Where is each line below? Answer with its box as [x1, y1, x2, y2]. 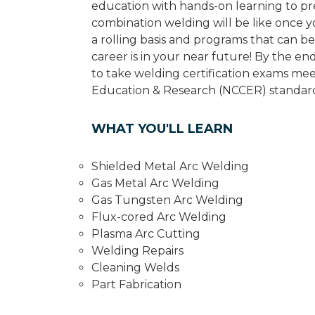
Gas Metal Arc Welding [91, 176, 219, 190]
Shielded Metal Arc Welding [91, 159, 249, 173]
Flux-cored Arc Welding [91, 210, 226, 224]
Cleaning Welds [91, 260, 179, 274]
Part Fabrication [91, 277, 181, 291]
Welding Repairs [91, 243, 184, 257]
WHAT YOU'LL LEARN [91, 120, 233, 136]
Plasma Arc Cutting [91, 226, 200, 240]
